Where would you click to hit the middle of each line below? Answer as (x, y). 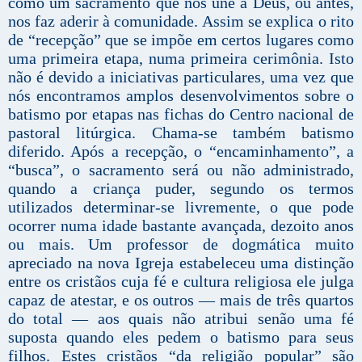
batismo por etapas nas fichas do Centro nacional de (181, 114)
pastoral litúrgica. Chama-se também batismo (181, 133)
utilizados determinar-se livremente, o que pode (181, 207)
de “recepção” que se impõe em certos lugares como (181, 40)
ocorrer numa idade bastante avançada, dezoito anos (181, 226)
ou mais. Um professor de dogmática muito (181, 244)
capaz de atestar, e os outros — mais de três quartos (181, 300)
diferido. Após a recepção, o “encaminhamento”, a (181, 152)
